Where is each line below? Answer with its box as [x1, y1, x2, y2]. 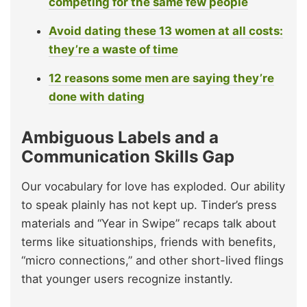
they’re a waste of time [49, 42, 178, 57]
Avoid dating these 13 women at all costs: [49, 24, 283, 38]
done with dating [49, 90, 145, 104]
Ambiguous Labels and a [21, 127, 219, 148]
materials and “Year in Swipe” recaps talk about [21, 217, 276, 231]
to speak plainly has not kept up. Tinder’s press [21, 198, 277, 212]
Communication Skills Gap [21, 147, 234, 167]
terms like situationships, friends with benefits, [21, 235, 276, 249]
